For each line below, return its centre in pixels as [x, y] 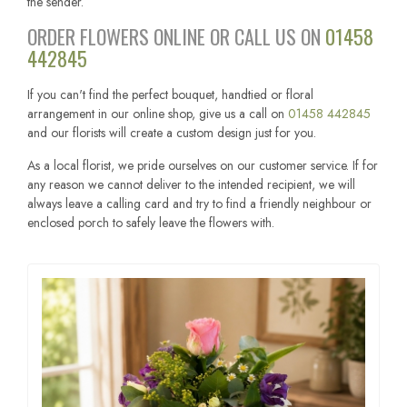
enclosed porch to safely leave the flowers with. [151, 223]
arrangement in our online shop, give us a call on [158, 113]
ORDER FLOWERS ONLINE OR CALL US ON [176, 37]
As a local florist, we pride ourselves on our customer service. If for [203, 166]
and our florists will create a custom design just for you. [172, 132]
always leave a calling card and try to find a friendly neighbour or [199, 204]
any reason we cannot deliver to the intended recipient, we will [191, 185]
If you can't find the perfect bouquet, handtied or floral [170, 94]
